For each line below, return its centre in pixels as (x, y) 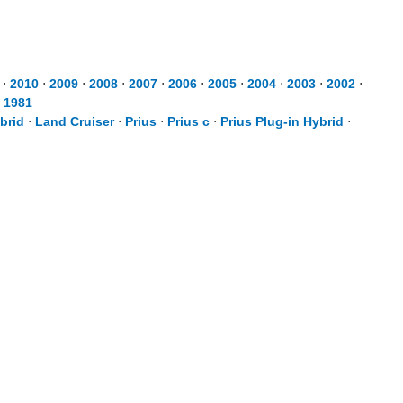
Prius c (188, 121)
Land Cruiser (75, 121)
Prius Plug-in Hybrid (282, 121)
